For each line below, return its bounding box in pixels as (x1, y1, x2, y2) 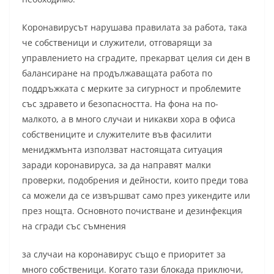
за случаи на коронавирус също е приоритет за (22, 248, 226, 261)
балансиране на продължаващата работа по (22, 67, 212, 80)
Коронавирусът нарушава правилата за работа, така (22, 21, 247, 34)
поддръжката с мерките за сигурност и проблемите (22, 83, 241, 95)
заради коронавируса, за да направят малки (22, 159, 211, 171)
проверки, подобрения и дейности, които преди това (22, 174, 248, 187)
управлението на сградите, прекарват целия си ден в (22, 52, 250, 64)
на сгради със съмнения (22, 220, 126, 232)
